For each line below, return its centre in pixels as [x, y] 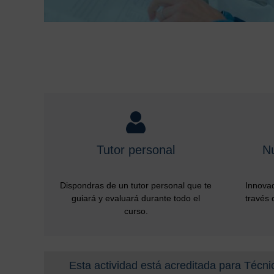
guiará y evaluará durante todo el [136, 198]
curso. [136, 211]
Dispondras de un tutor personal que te [136, 185]
